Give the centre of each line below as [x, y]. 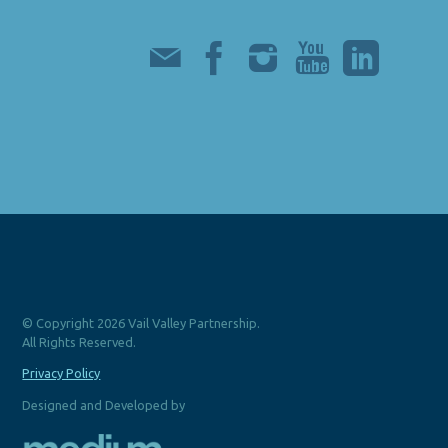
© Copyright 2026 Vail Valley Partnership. [141, 322]
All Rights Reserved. [79, 341]
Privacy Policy [61, 373]
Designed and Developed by [104, 405]
